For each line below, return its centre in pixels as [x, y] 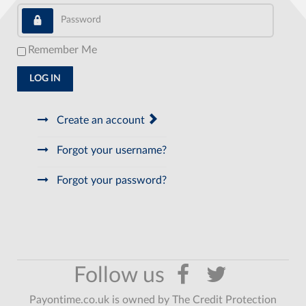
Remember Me [62, 50]
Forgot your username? [111, 150]
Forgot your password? [111, 180]
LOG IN [45, 79]
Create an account [101, 120]
